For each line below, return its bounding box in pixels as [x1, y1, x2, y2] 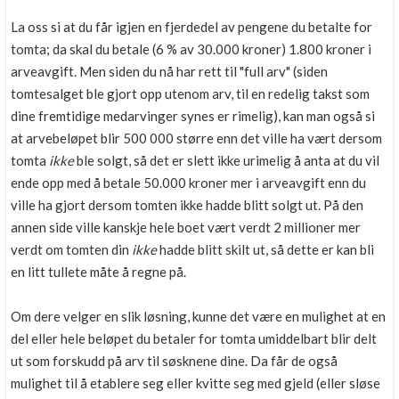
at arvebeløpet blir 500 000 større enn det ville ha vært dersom [11, 130, 382, 146]
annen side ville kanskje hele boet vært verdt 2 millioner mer [11, 219, 361, 235]
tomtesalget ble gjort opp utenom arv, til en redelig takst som [11, 85, 370, 102]
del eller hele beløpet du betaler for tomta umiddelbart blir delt [11, 330, 377, 346]
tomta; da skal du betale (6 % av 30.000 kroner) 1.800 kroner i [11, 41, 371, 57]
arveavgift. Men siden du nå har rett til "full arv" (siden [11, 63, 328, 79]
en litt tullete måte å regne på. [11, 264, 186, 280]
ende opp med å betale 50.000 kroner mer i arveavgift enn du [11, 175, 366, 191]
